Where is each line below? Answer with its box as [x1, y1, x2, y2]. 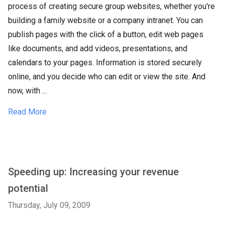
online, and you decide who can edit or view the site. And [8, 72, 205, 81]
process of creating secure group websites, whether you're [8, 2, 215, 11]
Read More [8, 107, 47, 117]
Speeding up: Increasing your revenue [8, 166, 179, 178]
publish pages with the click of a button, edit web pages [8, 30, 203, 39]
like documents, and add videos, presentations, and [8, 44, 187, 53]
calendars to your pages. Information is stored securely [8, 58, 202, 67]
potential [8, 182, 48, 194]
